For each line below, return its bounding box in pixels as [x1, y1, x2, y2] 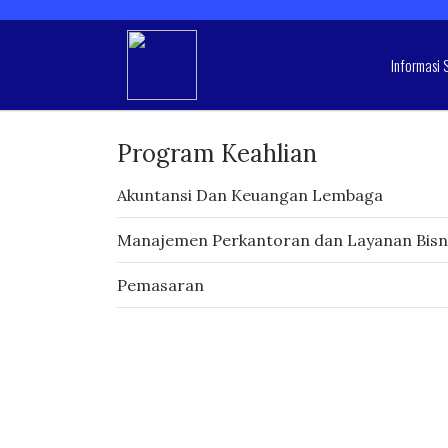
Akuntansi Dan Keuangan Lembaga [117, 185, 383, 205]
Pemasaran [117, 275, 204, 295]
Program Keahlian [117, 138, 317, 169]
